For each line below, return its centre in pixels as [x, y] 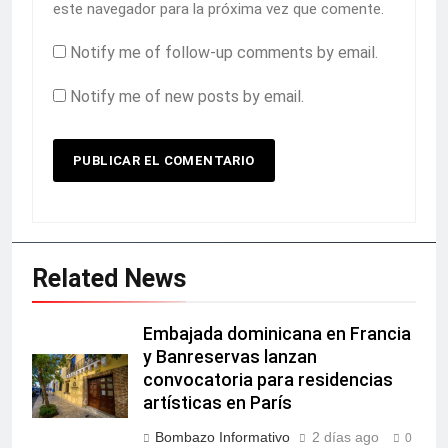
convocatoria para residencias [268, 380]
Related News [109, 279]
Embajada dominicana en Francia [277, 334]
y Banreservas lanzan [230, 357]
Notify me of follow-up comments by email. [224, 53]
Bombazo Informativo [222, 437]
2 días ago [345, 437]
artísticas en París [217, 403]
